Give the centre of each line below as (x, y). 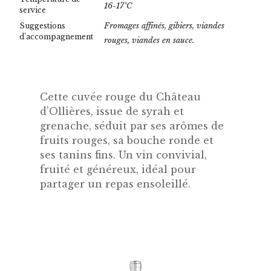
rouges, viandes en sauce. (149, 40)
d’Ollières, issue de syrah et (112, 111)
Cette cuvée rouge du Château (120, 97)
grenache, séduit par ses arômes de (132, 126)
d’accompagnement (56, 37)
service (33, 10)
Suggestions (42, 26)
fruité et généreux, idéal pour (118, 169)
